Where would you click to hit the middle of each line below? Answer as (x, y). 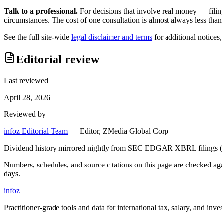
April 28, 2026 (27, 98)
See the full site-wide (37, 37)
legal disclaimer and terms (112, 37)
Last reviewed (26, 81)
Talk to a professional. (41, 11)
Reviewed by (25, 114)
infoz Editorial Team (36, 131)
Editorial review (57, 60)
